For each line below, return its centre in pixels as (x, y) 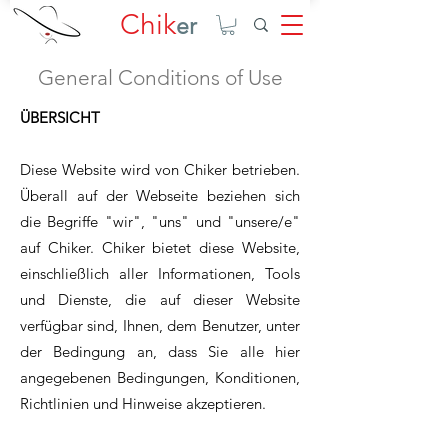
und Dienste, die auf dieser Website (160, 300)
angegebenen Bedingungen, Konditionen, (160, 378)
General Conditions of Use (160, 78)
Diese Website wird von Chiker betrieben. (160, 170)
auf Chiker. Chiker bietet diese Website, (160, 248)
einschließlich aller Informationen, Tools (160, 274)
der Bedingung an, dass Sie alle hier (160, 352)
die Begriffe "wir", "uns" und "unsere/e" (160, 222)
